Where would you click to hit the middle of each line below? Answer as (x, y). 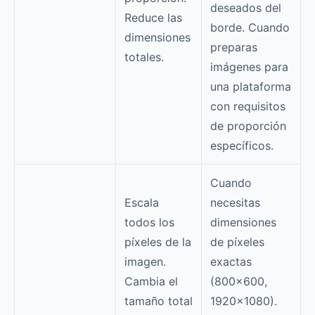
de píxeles (237, 242)
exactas (231, 262)
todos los (149, 222)
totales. (144, 57)
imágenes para (249, 67)
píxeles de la (158, 242)
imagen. (145, 262)
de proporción (248, 126)
